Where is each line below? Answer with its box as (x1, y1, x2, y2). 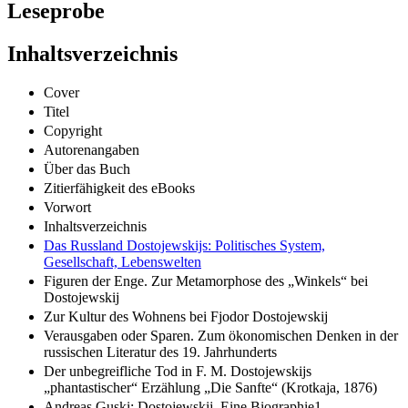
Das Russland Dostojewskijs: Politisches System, (44, 237, 325, 253)
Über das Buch (44, 160, 130, 177)
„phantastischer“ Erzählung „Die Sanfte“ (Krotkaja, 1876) (44, 379, 377, 395)
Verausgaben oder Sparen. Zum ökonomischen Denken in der (44, 327, 398, 343)
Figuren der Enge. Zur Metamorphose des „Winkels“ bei (44, 272, 368, 289)
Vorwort (44, 199, 91, 215)
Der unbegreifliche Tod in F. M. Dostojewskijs (44, 362, 311, 379)
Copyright (44, 122, 102, 138)
